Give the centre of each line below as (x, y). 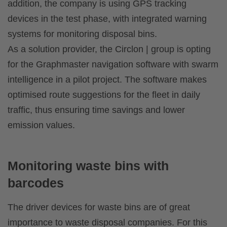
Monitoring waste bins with (88, 166)
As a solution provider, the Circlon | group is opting (109, 49)
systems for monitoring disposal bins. (82, 34)
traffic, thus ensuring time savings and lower (96, 110)
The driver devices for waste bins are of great (99, 207)
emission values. (41, 125)
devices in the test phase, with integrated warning (107, 19)
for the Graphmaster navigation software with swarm (113, 65)
